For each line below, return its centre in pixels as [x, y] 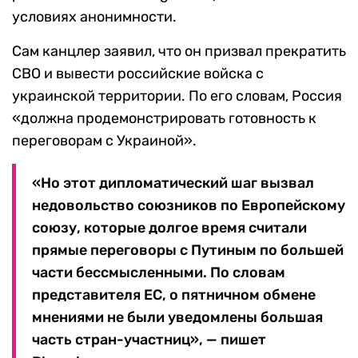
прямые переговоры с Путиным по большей [188, 251]
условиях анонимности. [94, 17]
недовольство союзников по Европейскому [189, 206]
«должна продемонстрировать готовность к [164, 119]
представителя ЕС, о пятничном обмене [174, 295]
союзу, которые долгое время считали [169, 228]
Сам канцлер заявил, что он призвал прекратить [179, 52]
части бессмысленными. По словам [159, 273]
